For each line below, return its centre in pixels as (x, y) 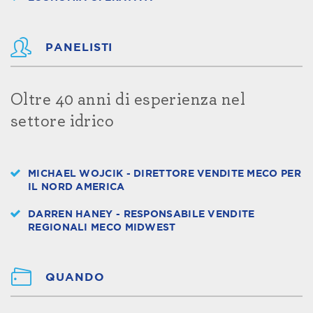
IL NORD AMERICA (77, 187)
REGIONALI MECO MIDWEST (102, 227)
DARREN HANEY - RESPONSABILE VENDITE (141, 214)
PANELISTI (79, 47)
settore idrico (63, 121)
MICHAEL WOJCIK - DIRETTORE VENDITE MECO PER (165, 174)
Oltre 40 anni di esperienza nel (128, 100)
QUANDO (75, 277)
